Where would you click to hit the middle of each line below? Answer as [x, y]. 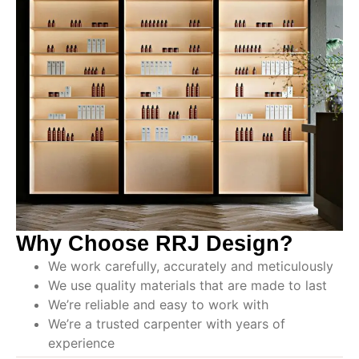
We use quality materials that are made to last [188, 285]
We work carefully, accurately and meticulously [191, 266]
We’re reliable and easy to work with [158, 304]
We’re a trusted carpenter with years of [167, 323]
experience [81, 343]
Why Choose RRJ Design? [155, 243]
